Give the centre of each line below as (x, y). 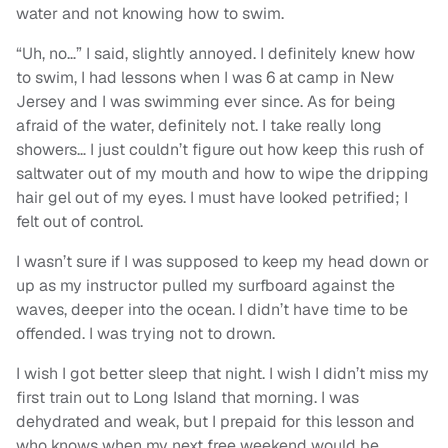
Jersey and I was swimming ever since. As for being (206, 102)
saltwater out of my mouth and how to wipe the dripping (222, 174)
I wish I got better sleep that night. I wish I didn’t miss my (222, 374)
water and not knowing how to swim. (150, 14)
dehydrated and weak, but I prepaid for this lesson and (215, 422)
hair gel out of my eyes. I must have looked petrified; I (212, 198)
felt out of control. (79, 222)
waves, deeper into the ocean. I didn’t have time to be (212, 310)
